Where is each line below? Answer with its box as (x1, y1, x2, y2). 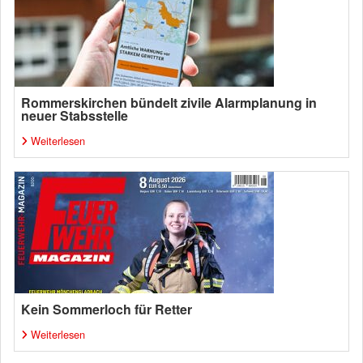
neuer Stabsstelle (21, 106, 128, 125)
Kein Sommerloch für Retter (21, 300, 192, 318)
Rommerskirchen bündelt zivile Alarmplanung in (21, 93, 317, 112)
